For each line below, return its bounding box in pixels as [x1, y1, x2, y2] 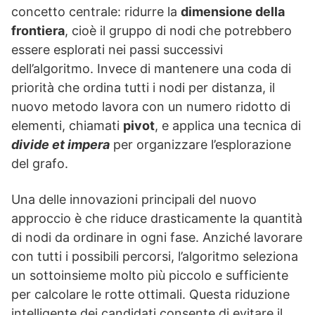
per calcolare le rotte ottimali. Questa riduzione [11, 287, 290, 302]
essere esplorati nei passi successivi [11, 42, 223, 58]
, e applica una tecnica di [155, 118, 301, 134]
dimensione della [181, 4, 285, 20]
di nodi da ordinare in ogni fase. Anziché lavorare [11, 230, 302, 245]
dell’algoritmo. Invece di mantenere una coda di [11, 61, 291, 77]
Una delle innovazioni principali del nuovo [11, 192, 257, 207]
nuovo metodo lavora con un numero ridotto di [11, 99, 290, 115]
